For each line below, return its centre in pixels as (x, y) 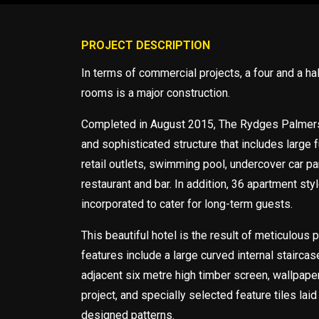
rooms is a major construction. (156, 93)
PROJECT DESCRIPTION (146, 45)
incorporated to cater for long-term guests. (187, 204)
